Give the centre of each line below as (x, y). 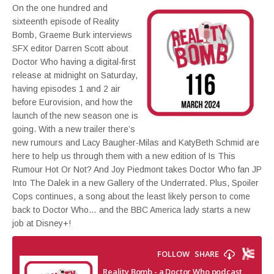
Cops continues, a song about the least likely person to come (131, 196)
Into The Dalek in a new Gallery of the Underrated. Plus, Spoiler (135, 183)
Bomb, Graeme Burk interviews (72, 35)
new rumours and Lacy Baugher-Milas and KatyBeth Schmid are (136, 143)
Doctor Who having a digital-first (74, 62)
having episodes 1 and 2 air (66, 89)
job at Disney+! (42, 223)
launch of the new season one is (75, 116)
